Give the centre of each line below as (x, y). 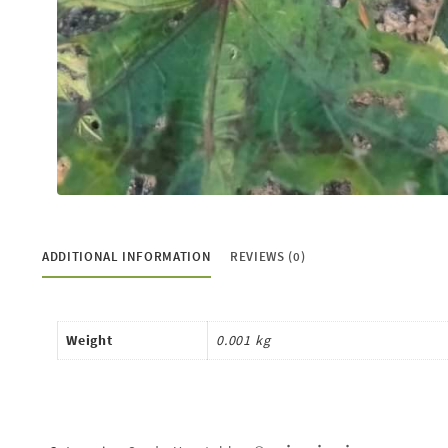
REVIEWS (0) (268, 257)
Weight (89, 339)
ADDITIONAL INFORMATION (127, 257)
